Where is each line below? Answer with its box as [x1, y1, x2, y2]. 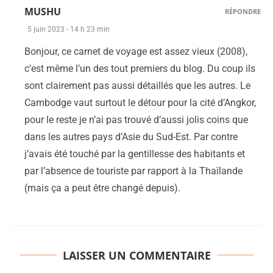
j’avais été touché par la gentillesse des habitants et [24, 147, 245, 160]
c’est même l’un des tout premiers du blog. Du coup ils [24, 62, 255, 74]
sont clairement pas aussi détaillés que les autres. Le [24, 79, 250, 91]
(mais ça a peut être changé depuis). [24, 182, 180, 194]
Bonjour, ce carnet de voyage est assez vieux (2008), [24, 45, 247, 57]
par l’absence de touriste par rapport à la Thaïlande [24, 165, 243, 177]
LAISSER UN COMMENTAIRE [62, 247, 211, 263]
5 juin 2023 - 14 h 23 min [27, 24, 110, 34]
